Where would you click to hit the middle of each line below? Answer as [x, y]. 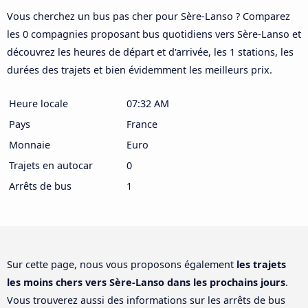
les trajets [261, 264]
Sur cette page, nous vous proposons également [122, 264]
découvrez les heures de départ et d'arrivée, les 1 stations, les [150, 52]
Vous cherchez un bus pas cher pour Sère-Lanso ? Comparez [148, 16]
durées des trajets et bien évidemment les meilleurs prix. [140, 69]
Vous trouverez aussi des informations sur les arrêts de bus [146, 300]
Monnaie [30, 144]
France [142, 124]
